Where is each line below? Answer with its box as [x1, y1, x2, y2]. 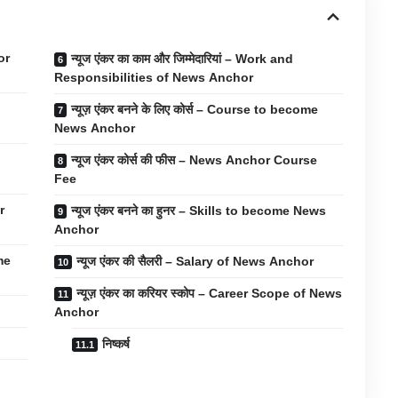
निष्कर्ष [102, 337, 131, 352]
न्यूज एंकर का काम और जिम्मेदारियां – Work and [71, 52, 294, 67]
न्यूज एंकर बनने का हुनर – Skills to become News [71, 203, 327, 219]
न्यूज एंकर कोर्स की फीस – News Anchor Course [71, 153, 318, 168]
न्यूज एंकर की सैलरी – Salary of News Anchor [76, 254, 314, 269]
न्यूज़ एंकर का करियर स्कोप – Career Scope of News [76, 286, 343, 301]
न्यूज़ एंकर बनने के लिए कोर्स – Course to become [71, 102, 319, 117]
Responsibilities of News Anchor [54, 70, 254, 85]
